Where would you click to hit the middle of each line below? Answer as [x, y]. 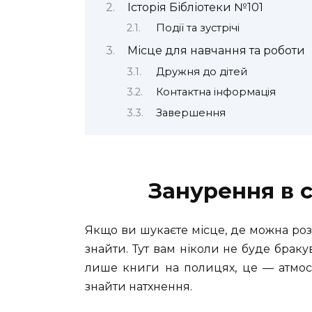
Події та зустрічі [197, 28]
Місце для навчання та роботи [216, 51]
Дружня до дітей [201, 71]
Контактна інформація [216, 92]
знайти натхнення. [139, 286]
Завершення [190, 112]
